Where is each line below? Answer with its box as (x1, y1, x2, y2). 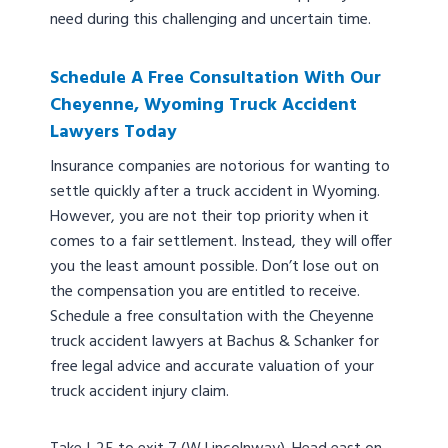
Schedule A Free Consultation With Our (50, 64, 381, 94)
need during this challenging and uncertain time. (50, 7, 375, 34)
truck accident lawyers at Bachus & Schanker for (50, 329, 379, 356)
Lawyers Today (50, 118, 177, 148)
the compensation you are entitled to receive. (50, 279, 360, 306)
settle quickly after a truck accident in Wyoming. (50, 179, 380, 206)
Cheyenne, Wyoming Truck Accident (50, 91, 357, 121)
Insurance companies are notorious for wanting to (50, 154, 390, 181)
